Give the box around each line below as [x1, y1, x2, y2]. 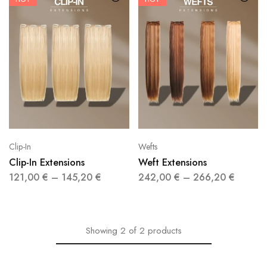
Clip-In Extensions [9, 156, 85, 170]
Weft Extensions [138, 156, 207, 170]
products [147, 224, 182, 238]
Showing [85, 224, 117, 238]
